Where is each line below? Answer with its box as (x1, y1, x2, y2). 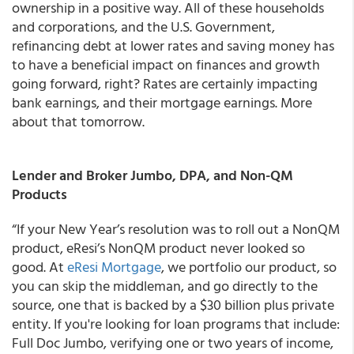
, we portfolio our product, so (161, 256, 337, 277)
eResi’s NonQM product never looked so (66, 237, 305, 258)
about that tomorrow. (12, 111, 145, 132)
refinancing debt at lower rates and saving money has (12, 35, 334, 56)
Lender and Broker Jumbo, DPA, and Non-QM (12, 164, 293, 186)
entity (12, 313, 48, 334)
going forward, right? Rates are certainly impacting (12, 73, 318, 94)
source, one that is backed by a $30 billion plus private (12, 294, 334, 315)
